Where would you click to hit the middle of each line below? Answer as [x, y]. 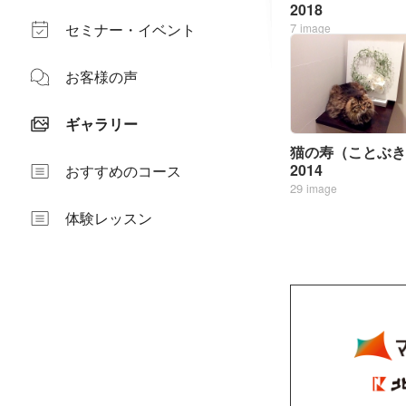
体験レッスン [109, 218]
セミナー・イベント [130, 29]
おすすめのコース [123, 171]
